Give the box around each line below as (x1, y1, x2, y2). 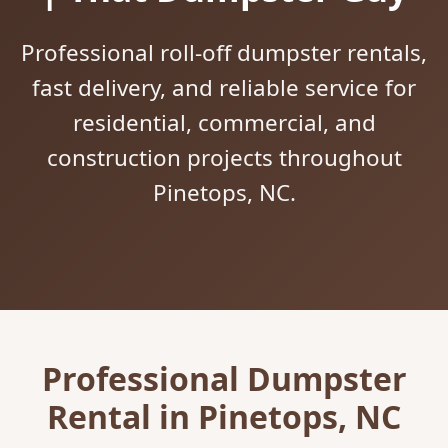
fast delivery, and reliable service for (32, 72, 416, 104)
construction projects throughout (46, 142, 402, 174)
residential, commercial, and (72, 107, 376, 139)
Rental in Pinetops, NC (47, 395, 401, 439)
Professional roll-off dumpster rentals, (21, 37, 427, 69)
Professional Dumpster (41, 357, 407, 401)
